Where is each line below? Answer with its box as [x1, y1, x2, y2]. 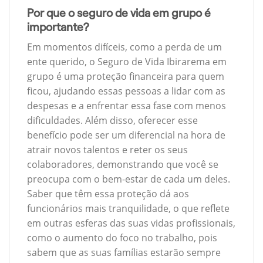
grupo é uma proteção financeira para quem [27, 70, 224, 83]
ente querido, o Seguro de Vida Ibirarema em [27, 55, 227, 69]
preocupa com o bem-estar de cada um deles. [27, 173, 230, 186]
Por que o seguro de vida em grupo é [27, 6, 211, 19]
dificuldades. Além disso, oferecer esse [27, 114, 198, 127]
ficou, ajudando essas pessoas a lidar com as [27, 85, 225, 98]
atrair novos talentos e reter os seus [27, 143, 188, 157]
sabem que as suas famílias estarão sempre [27, 246, 221, 259]
